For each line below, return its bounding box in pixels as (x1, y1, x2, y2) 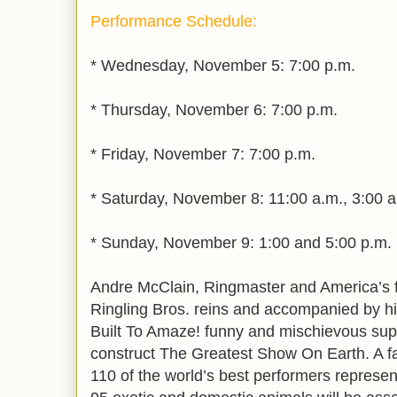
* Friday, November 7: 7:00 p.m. (90, 145, 315, 164)
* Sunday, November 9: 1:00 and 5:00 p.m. (90, 234, 392, 253)
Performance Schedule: (90, 12, 257, 31)
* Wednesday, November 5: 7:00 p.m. (90, 57, 355, 75)
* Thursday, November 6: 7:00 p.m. (90, 101, 338, 120)
